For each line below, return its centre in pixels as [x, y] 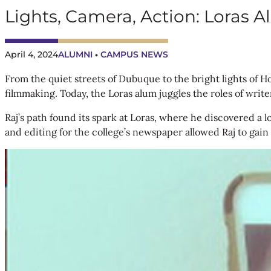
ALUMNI [75, 55]
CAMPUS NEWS [134, 55]
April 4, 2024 [31, 55]
